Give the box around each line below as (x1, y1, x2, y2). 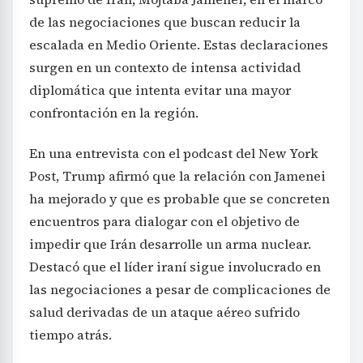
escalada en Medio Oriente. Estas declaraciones (29, 36, 328, 54)
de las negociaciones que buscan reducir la (29, 13, 301, 32)
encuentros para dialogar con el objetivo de (29, 212, 300, 231)
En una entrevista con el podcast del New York (29, 144, 318, 163)
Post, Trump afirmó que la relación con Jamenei (29, 167, 326, 186)
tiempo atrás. (29, 326, 112, 344)
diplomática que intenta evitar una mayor (29, 81, 291, 100)
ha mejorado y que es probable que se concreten (29, 190, 330, 208)
